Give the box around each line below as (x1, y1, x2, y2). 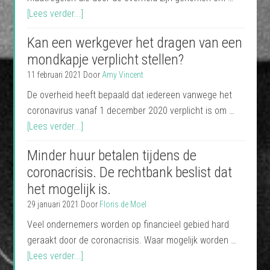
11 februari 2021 (27, 70, 82, 80)
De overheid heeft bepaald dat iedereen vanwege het (27, 89, 233, 101)
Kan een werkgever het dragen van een (27, 34, 243, 51)
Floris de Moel (99, 199, 147, 209)
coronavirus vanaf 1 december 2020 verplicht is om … (27, 105, 235, 116)
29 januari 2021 (27, 199, 80, 209)
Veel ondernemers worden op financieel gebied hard (27, 219, 230, 230)
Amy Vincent (102, 70, 144, 80)
